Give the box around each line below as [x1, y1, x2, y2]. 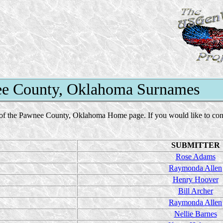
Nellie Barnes [174, 210, 217, 218]
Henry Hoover [172, 175, 219, 184]
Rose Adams [175, 152, 216, 161]
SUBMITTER [171, 141, 220, 149]
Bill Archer [178, 187, 213, 195]
